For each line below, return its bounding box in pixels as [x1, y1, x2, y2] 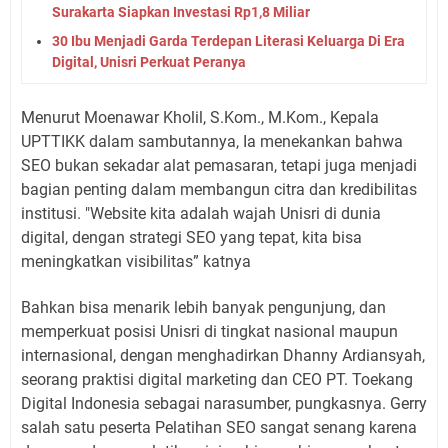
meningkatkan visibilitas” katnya [21, 251, 251, 271]
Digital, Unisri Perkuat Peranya [52, 53, 246, 70]
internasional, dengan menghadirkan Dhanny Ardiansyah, [21, 345, 425, 365]
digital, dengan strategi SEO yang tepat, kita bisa [21, 227, 362, 247]
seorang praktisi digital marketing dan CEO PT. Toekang [21, 369, 413, 389]
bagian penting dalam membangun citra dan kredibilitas [21, 179, 417, 199]
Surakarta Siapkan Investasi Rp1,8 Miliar [52, 3, 310, 20]
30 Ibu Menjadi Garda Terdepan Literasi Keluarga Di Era [52, 32, 405, 49]
